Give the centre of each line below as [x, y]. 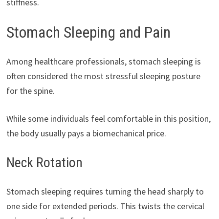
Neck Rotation [44, 163]
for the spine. [30, 91]
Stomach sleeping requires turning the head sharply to [105, 192]
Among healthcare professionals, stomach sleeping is [103, 62]
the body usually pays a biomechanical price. [86, 133]
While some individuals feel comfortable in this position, [108, 119]
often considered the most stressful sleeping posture [103, 76]
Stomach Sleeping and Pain [88, 32]
